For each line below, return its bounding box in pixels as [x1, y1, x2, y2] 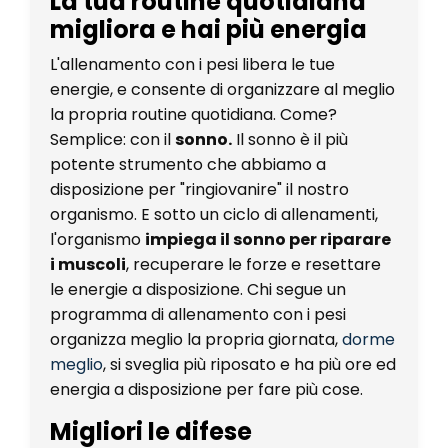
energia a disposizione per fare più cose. [50, 377, 363, 401]
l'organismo [50, 227, 141, 251]
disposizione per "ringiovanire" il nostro [50, 177, 349, 201]
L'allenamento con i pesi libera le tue [50, 52, 335, 76]
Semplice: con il [50, 127, 171, 151]
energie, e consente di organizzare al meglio [50, 77, 395, 101]
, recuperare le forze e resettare [126, 252, 381, 276]
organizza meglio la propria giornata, [50, 327, 338, 351]
